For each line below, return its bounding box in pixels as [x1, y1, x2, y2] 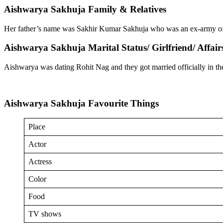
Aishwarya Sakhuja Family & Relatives [4, 3, 166, 14]
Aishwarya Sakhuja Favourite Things [4, 98, 159, 109]
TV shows [28, 210, 61, 219]
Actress [28, 157, 52, 166]
